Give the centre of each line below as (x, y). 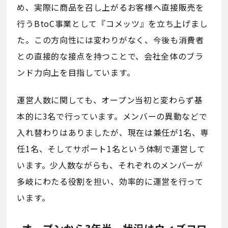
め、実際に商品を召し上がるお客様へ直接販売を (110, 7)
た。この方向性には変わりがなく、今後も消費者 (110, 40)
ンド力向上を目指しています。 (76, 73)
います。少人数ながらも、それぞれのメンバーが (110, 165)
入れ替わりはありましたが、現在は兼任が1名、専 (113, 133)
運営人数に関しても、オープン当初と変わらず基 (110, 100)
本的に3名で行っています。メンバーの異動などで (112, 116)
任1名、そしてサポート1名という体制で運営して (111, 149)
